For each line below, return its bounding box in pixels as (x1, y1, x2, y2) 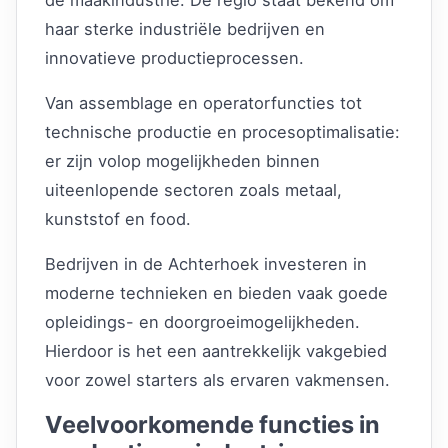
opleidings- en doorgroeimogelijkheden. (45, 311, 360, 332)
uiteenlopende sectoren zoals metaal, (45, 179, 342, 200)
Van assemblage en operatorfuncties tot (45, 92, 362, 113)
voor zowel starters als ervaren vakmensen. (45, 369, 390, 390)
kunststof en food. (45, 208, 191, 229)
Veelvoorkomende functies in (45, 409, 380, 439)
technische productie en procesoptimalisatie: (45, 121, 400, 142)
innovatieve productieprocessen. (45, 47, 304, 68)
